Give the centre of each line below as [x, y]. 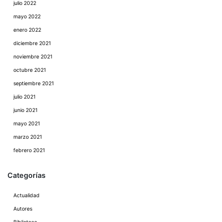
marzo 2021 [28, 137]
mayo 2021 [27, 123]
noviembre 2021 [33, 56]
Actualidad [27, 195]
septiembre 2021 [34, 83]
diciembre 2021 [32, 43]
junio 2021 [26, 110]
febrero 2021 [29, 150]
